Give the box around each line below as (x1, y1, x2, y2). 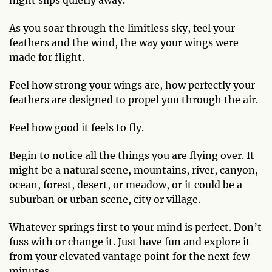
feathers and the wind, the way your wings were (9, 36, 239, 49)
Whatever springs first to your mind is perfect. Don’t (9, 220, 262, 233)
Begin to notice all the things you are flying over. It (9, 149, 254, 161)
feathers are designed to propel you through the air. (9, 93, 258, 106)
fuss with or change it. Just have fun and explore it (9, 235, 250, 248)
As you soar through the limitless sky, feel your (9, 21, 235, 34)
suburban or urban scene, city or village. (9, 192, 200, 205)
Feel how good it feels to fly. (9, 121, 144, 134)
